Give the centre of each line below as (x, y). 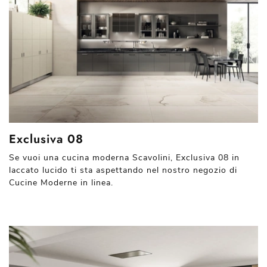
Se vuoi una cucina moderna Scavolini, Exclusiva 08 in (124, 157)
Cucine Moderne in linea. (61, 182)
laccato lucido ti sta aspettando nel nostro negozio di (123, 170)
